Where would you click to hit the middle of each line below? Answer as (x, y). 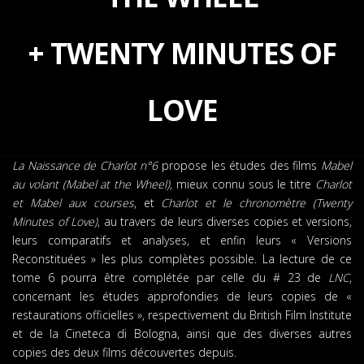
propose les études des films (240, 165)
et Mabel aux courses (73, 203)
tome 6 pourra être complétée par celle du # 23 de (170, 277)
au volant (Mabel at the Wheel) (91, 184)
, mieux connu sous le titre (243, 184)
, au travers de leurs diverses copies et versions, (225, 221)
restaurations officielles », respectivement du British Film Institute (182, 315)
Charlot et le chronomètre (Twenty (257, 203)
